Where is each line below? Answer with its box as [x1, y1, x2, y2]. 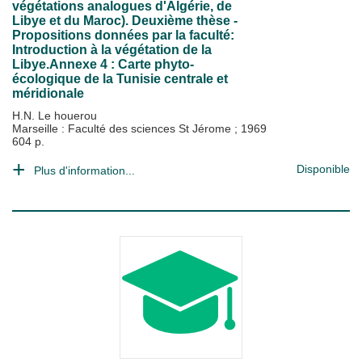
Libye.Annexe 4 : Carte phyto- [12, 57, 194, 71]
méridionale [12, 86, 84, 100]
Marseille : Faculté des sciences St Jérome [12, 122, 234, 135]
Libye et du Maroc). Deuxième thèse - [12, 14, 238, 27]
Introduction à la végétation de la [12, 43, 212, 57]
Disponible [297, 162, 350, 175]
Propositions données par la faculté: [12, 28, 234, 42]
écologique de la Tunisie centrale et [12, 72, 228, 86]
